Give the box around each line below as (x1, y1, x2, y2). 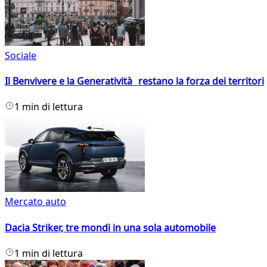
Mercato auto (5, 195, 66, 209)
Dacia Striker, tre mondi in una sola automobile (5, 221, 216, 234)
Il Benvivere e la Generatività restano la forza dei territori (5, 74, 264, 88)
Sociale (5, 48, 36, 62)
